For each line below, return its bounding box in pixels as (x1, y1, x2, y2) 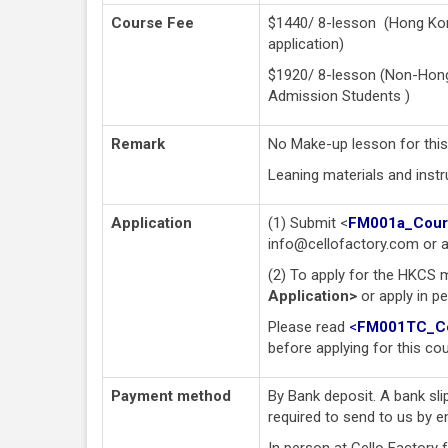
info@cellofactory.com (268, 234, 419, 253)
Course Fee (111, 13, 194, 32)
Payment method (111, 386, 231, 405)
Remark (111, 134, 165, 153)
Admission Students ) (268, 86, 410, 105)
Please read (268, 317, 345, 336)
